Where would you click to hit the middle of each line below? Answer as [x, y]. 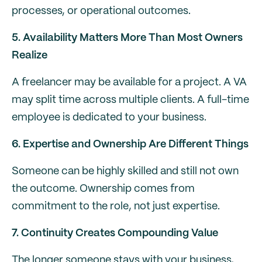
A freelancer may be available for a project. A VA [129, 82]
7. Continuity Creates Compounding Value [115, 233]
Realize [30, 56]
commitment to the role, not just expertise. [116, 206]
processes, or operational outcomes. [101, 11]
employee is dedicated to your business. [109, 118]
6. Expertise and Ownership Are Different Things [130, 144]
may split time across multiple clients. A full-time [130, 100]
